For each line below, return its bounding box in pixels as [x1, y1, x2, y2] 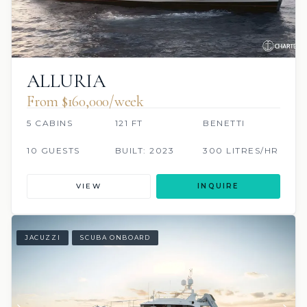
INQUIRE [197, 181, 239, 191]
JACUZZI [25, 234, 61, 242]
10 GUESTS [27, 145, 80, 156]
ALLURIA [27, 69, 106, 93]
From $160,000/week [27, 92, 145, 110]
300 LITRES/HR [203, 145, 279, 156]
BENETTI [203, 117, 245, 128]
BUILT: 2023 [114, 145, 175, 156]
